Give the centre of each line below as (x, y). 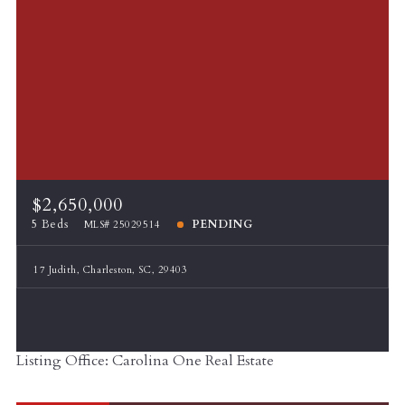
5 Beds (50, 224)
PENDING (222, 224)
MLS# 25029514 (122, 224)
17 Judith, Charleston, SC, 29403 (111, 269)
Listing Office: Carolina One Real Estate (145, 361)
